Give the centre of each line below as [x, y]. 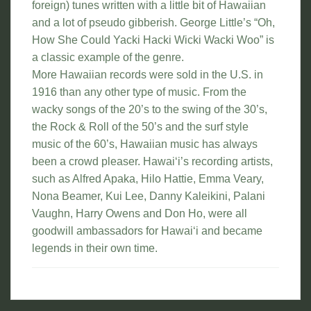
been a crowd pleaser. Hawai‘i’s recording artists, [152, 162]
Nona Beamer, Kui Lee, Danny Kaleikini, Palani [149, 196]
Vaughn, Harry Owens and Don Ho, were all [140, 214]
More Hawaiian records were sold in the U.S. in [148, 75]
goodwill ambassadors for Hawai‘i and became [147, 231]
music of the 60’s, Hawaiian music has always [145, 144]
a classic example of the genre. [108, 58]
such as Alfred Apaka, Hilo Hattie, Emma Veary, [148, 179]
